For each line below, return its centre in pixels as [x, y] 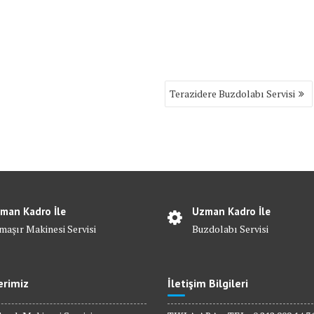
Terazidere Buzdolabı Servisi [233, 94]
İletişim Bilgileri [208, 284]
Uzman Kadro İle [231, 212]
